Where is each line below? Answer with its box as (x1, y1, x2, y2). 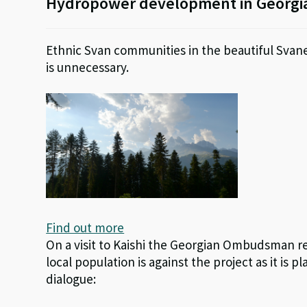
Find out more (46, 219, 125, 236)
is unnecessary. (46, 59, 130, 75)
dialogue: (46, 271, 97, 288)
